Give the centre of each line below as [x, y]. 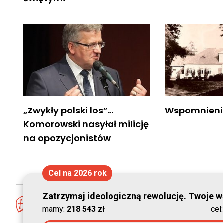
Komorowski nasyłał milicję [86, 124]
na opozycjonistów [67, 138]
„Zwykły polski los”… [68, 110]
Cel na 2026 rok [77, 173]
